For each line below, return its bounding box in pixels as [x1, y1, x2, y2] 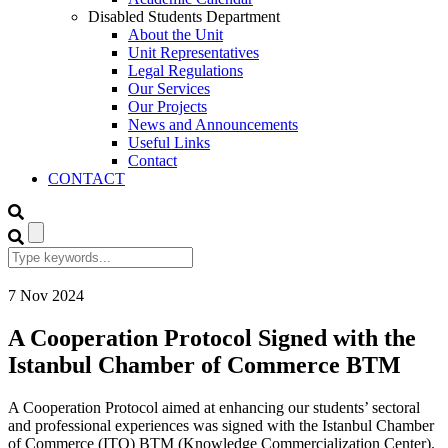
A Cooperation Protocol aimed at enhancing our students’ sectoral [8, 398, 420, 416]
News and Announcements [128, 116, 298, 133]
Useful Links [128, 134, 210, 151]
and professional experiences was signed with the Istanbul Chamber [8, 416, 434, 434]
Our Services [128, 80, 210, 97]
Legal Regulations [128, 62, 243, 79]
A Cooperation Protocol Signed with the [8, 324, 416, 351]
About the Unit [128, 26, 223, 43]
